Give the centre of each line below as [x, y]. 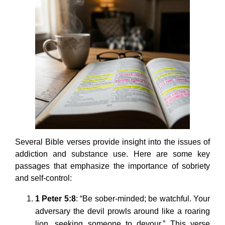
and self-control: [43, 178]
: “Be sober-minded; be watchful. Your [143, 199]
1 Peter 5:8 [55, 199]
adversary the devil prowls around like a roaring [123, 211]
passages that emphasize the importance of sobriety [113, 166]
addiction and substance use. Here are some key [113, 154]
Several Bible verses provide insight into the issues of [113, 142]
